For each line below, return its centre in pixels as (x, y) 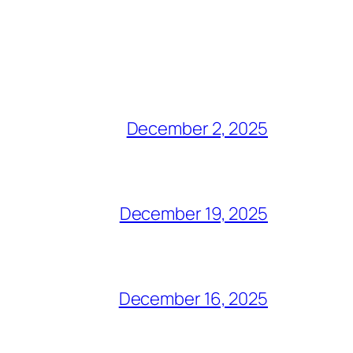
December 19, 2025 (193, 213)
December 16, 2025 (193, 298)
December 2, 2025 (197, 128)
